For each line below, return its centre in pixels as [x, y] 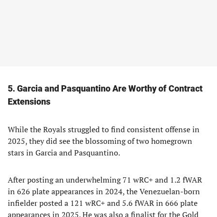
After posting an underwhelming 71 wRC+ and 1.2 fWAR [105, 180]
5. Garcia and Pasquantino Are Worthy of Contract [105, 88]
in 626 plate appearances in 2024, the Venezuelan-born [104, 191]
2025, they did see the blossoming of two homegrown [100, 141]
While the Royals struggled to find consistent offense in [104, 129]
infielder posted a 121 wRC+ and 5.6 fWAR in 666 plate [103, 203]
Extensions [29, 101]
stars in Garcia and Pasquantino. [64, 153]
